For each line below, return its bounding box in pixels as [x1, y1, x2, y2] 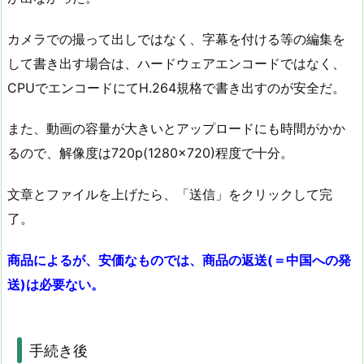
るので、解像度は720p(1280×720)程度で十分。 [7, 145, 293, 162]
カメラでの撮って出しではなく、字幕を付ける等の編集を [7, 30, 345, 47]
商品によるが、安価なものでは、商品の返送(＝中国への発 [7, 252, 351, 269]
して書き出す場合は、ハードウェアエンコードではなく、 [7, 54, 345, 71]
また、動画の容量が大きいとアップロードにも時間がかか [7, 120, 345, 137]
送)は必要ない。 [7, 276, 104, 293]
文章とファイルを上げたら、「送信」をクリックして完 [7, 186, 332, 203]
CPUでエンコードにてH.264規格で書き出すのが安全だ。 [7, 79, 345, 96]
